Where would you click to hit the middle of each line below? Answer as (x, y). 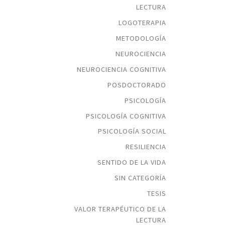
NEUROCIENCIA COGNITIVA (122, 69)
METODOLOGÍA (141, 38)
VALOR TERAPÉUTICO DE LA (120, 209)
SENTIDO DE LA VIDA (132, 162)
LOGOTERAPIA (142, 23)
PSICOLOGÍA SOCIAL (132, 131)
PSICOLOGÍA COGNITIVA (126, 116)
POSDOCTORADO (137, 85)
